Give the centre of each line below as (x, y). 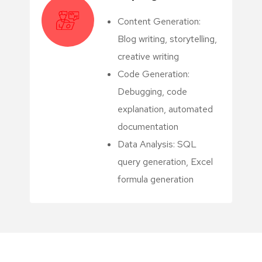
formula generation (156, 179)
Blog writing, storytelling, (167, 39)
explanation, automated (165, 109)
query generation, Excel (165, 161)
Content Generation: (159, 21)
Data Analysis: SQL (157, 144)
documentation (148, 126)
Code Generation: (154, 74)
